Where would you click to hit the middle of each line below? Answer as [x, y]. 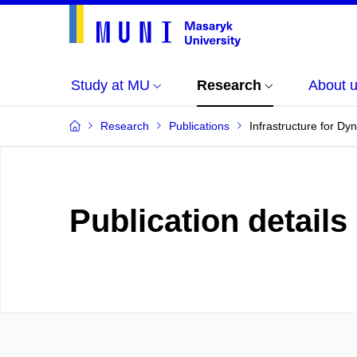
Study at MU [110, 85]
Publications [199, 126]
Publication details [208, 221]
